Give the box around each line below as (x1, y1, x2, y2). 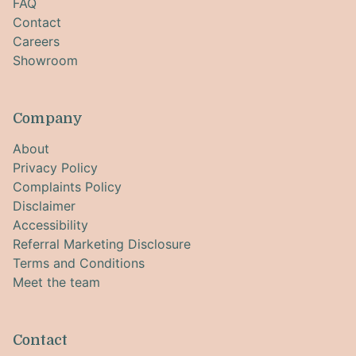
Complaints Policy (13, 179, 122, 195)
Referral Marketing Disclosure (13, 236, 191, 253)
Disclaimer (13, 198, 75, 215)
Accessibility (13, 217, 88, 234)
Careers (13, 33, 60, 50)
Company (13, 110, 83, 127)
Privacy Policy (13, 160, 98, 176)
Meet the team (13, 274, 100, 291)
